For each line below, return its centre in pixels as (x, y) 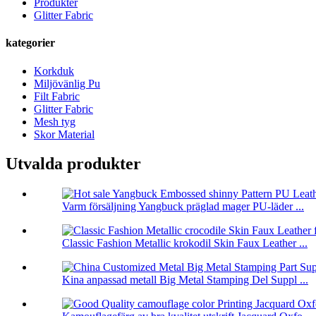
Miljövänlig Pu (67, 83)
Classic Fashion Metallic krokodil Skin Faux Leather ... (185, 243)
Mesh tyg (55, 121)
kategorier (30, 43)
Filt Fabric (57, 96)
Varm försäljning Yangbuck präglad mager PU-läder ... (183, 207)
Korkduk (54, 71)
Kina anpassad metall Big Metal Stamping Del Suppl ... (185, 280)
